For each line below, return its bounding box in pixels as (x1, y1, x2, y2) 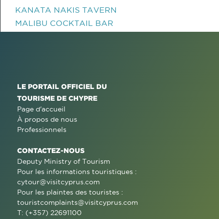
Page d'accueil (17, 105, 66, 113)
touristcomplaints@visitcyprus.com (17, 198, 138, 206)
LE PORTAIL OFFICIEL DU (17, 83, 107, 90)
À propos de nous (17, 115, 77, 123)
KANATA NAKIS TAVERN (15, 5, 117, 14)
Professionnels (17, 126, 66, 133)
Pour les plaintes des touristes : (17, 188, 123, 196)
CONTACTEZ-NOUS (17, 147, 85, 154)
